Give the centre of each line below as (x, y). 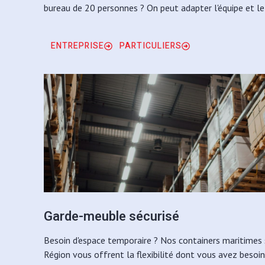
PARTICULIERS (151, 46)
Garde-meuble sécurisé (112, 216)
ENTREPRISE (77, 46)
